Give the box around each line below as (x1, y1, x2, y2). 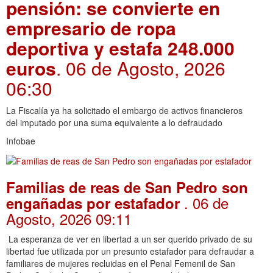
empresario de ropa (6, 15, 176, 41)
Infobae (6, 135, 35, 147)
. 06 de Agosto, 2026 (56, 55, 225, 82)
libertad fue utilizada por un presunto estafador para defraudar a (6, 244, 254, 257)
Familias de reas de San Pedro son (6, 176, 248, 197)
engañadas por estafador (6, 192, 184, 213)
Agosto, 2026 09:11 (6, 207, 132, 229)
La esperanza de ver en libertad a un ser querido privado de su (6, 232, 252, 245)
